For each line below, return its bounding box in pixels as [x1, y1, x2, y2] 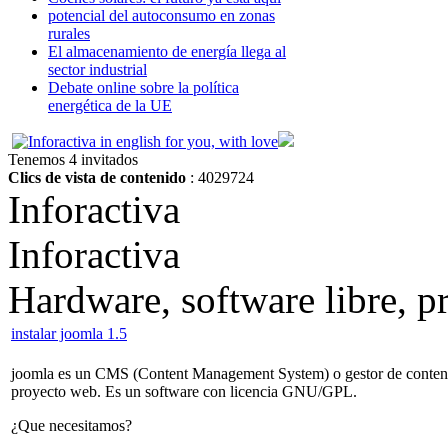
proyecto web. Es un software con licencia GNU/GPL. [11, 382, 357, 400]
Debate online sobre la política [48, 78, 239, 96]
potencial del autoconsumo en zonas [48, 6, 275, 24]
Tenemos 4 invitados [8, 150, 142, 168]
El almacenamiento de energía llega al [48, 42, 286, 60]
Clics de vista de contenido [8, 168, 186, 186]
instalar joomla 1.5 [11, 324, 127, 342]
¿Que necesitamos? [11, 416, 132, 434]
